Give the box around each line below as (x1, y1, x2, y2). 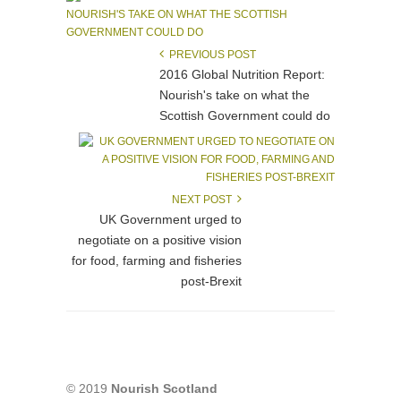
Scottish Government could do (159, 108, 330, 123)
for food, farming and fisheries (72, 253, 242, 268)
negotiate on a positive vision (78, 233, 242, 247)
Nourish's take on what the (159, 88, 310, 102)
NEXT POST (172, 193, 237, 206)
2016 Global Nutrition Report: (159, 67, 325, 81)
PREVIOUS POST (164, 48, 256, 61)
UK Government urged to (99, 212, 242, 226)
